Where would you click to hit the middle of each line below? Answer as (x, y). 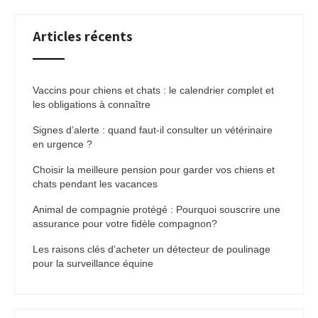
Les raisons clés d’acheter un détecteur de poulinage (152, 249)
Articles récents (83, 36)
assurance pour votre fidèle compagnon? (125, 224)
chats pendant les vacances (95, 184)
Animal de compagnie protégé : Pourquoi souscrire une (157, 209)
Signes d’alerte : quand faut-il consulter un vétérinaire (153, 130)
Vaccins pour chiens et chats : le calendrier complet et (153, 90)
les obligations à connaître (92, 104)
